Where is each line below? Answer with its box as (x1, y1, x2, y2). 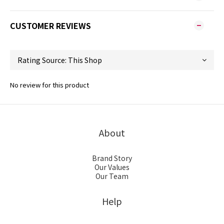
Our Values (94, 161, 129, 172)
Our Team (95, 170, 128, 181)
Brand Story (92, 152, 132, 163)
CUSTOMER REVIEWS (10, 19, 91, 31)
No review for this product (10, 79, 89, 89)
